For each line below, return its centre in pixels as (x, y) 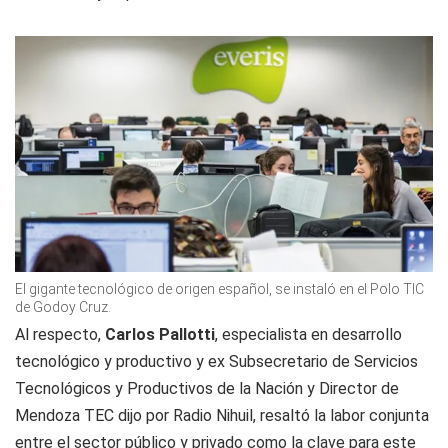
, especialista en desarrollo (308, 334)
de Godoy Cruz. (63, 306)
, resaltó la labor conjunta (341, 415)
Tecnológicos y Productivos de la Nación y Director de (207, 388)
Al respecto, (60, 334)
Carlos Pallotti (160, 334)
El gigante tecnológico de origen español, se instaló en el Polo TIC (219, 288)
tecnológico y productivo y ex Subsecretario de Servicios (216, 361)
